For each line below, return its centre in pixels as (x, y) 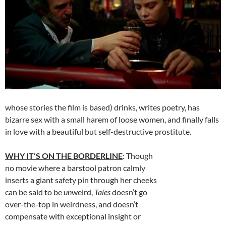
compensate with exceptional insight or (73, 216)
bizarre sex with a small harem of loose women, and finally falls (112, 120)
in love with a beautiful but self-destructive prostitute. (98, 132)
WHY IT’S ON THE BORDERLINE (64, 156)
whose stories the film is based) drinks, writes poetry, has (102, 107)
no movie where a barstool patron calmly (75, 168)
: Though (138, 156)
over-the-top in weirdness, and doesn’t (72, 204)
